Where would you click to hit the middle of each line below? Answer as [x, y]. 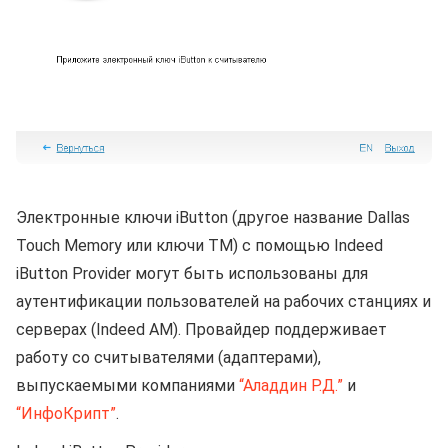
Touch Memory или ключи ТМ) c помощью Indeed [199, 245]
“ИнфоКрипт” [66, 413]
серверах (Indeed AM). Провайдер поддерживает [201, 329]
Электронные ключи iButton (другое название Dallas [213, 217]
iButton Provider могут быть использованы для [192, 273]
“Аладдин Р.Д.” [291, 385]
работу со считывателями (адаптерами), [168, 357]
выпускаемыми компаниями [127, 385]
